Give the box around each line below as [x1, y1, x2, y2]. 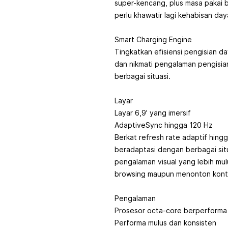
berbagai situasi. [115, 72, 170, 80]
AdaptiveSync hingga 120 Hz [115, 121, 213, 129]
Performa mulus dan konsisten [115, 218, 216, 227]
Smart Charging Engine [115, 35, 192, 44]
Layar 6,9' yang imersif [115, 108, 191, 117]
